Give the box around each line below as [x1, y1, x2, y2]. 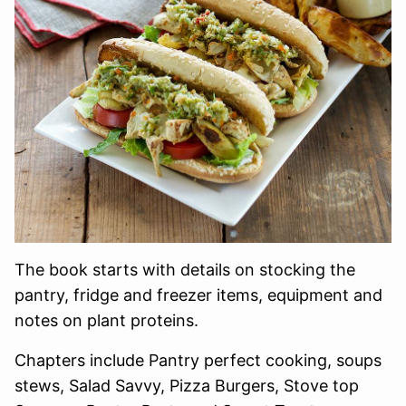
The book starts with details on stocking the [14, 260, 355, 280]
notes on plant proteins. [14, 311, 203, 331]
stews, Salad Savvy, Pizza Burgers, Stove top [14, 376, 359, 396]
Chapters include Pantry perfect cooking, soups [14, 351, 382, 371]
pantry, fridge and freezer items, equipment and [14, 285, 382, 305]
